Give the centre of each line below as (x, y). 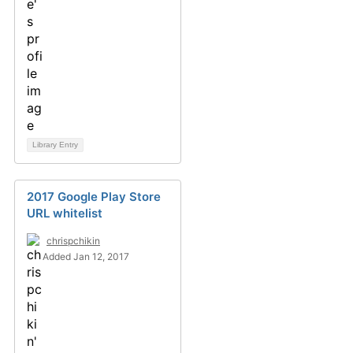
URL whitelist (65, 213)
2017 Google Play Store (94, 197)
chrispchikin (73, 241)
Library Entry (55, 145)
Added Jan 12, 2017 (86, 256)
